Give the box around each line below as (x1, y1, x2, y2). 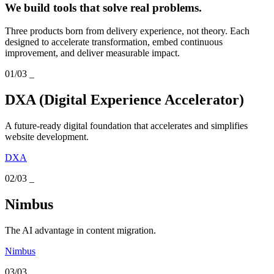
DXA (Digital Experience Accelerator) (5, 92, 244, 108)
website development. (5, 131, 89, 143)
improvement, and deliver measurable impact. (5, 48, 180, 59)
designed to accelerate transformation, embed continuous (5, 37, 223, 48)
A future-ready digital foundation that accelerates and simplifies (5, 120, 248, 131)
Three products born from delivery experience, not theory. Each (5, 26, 250, 37)
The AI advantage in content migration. (5, 224, 156, 235)
